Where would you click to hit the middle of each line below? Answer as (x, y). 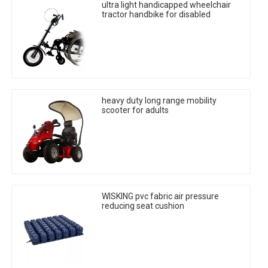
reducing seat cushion (144, 206)
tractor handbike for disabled (156, 15)
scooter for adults (135, 110)
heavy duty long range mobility (159, 101)
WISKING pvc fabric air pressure (160, 197)
